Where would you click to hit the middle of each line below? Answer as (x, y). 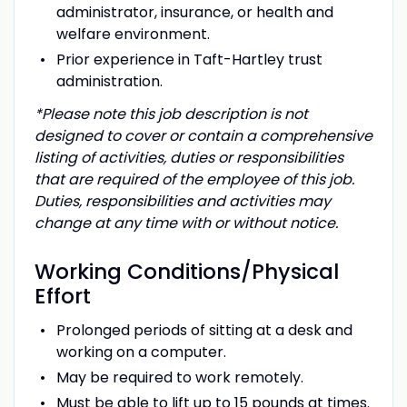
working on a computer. (141, 352)
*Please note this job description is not (171, 114)
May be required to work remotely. (179, 377)
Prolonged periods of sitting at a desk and (204, 330)
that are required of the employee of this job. (196, 179)
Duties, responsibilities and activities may (182, 201)
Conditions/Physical (233, 271)
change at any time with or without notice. (186, 223)
